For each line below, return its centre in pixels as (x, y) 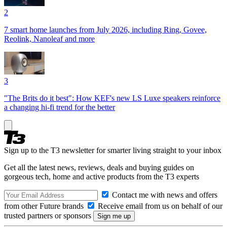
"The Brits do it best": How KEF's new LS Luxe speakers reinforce (112, 98)
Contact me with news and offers (164, 195)
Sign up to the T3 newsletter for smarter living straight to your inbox (113, 150)
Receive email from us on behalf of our (159, 206)
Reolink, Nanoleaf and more (49, 39)
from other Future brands (45, 206)
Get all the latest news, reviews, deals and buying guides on (99, 167)
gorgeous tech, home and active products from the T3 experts (102, 176)
